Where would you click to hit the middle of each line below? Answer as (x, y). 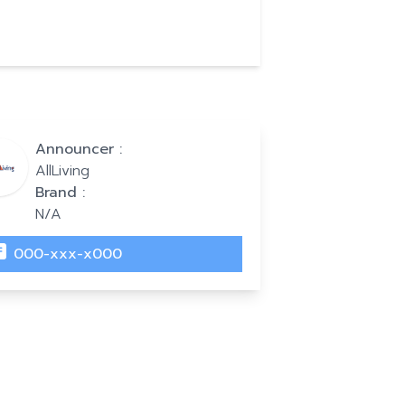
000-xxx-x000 (67, 254)
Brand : (60, 193)
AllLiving (62, 171)
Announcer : (78, 149)
